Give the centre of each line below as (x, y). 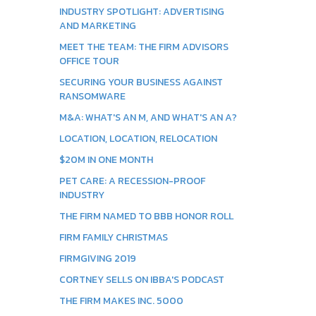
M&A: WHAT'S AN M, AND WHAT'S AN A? (148, 117)
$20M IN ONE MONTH (106, 160)
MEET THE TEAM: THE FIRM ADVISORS (144, 47)
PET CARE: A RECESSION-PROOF (132, 181)
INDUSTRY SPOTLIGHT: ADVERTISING (141, 12)
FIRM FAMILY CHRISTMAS (113, 237)
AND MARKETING (97, 26)
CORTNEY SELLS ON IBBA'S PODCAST (141, 280)
